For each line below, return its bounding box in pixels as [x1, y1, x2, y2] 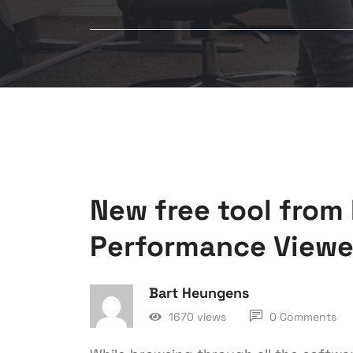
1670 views [169, 309, 226, 324]
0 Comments [269, 310, 336, 324]
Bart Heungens [149, 284, 249, 302]
